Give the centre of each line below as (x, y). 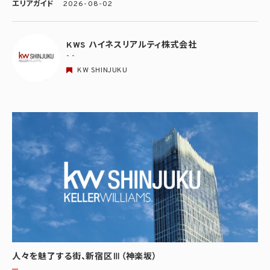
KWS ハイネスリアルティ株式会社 (132, 46)
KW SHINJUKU (102, 71)
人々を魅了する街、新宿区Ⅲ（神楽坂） (85, 257)
